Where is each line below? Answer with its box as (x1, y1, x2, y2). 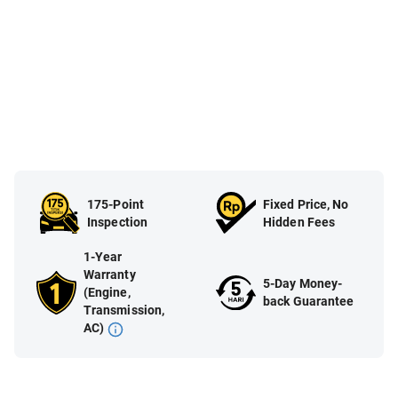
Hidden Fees (263, 214, 336, 229)
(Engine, (83, 285, 131, 300)
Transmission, (83, 303, 165, 318)
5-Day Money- (263, 276, 343, 291)
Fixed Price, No (263, 196, 349, 211)
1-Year (83, 250, 123, 265)
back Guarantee (263, 294, 354, 309)
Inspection (87, 214, 147, 229)
